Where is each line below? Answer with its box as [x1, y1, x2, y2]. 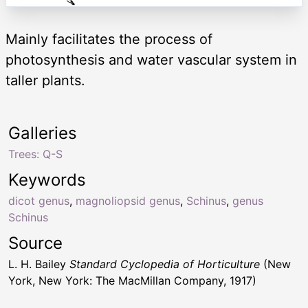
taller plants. [5, 71, 85, 89]
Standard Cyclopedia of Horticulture [69, 256, 260, 271]
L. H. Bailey [8, 256, 69, 271]
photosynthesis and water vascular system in [5, 51, 297, 68]
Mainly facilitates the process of [5, 30, 212, 47]
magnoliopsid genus [76, 193, 180, 208]
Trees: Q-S [8, 146, 63, 161]
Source [8, 232, 63, 253]
